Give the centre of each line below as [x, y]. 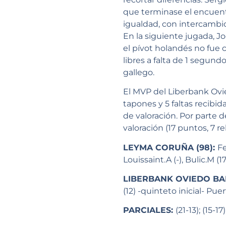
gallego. [139, 72]
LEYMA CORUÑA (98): [170, 147]
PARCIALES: [149, 210]
